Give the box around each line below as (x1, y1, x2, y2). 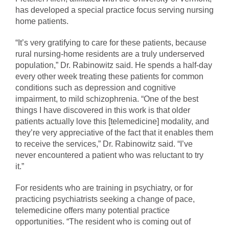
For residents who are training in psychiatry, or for (15, 184, 193, 193)
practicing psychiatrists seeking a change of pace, (15, 195, 195, 204)
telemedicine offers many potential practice (15, 206, 170, 215)
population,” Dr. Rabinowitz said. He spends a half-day (15, 61, 212, 70)
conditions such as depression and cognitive (15, 83, 176, 93)
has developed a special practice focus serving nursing (15, 6, 214, 15)
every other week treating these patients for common (15, 72, 203, 81)
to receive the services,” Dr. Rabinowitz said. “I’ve (15, 140, 193, 149)
